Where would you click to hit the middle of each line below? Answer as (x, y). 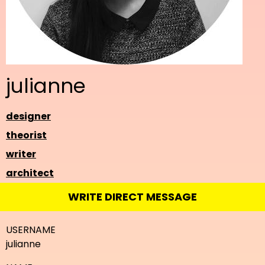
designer (28, 116)
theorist (26, 135)
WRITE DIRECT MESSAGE (132, 197)
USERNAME (31, 230)
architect (30, 173)
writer (21, 154)
